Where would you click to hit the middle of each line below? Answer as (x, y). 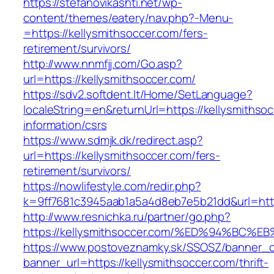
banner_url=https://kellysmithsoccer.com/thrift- (146, 263)
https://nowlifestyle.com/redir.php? (112, 186)
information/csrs (65, 125)
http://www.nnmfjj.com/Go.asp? (103, 64)
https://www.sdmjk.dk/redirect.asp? (113, 140)
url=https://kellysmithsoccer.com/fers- (122, 156)
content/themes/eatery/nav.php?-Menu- (128, 18)
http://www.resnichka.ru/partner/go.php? (127, 217)
